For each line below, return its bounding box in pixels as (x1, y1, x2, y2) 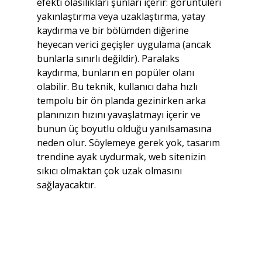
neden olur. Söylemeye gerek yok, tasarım (36, 136, 222, 149)
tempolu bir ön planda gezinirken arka (36, 94, 208, 107)
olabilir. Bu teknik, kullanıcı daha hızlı (36, 80, 200, 93)
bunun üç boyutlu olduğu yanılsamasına (36, 122, 214, 135)
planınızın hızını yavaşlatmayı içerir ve (36, 108, 203, 121)
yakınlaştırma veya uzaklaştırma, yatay (36, 9, 208, 23)
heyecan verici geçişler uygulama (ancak (36, 37, 213, 51)
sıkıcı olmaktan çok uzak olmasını (36, 164, 184, 177)
